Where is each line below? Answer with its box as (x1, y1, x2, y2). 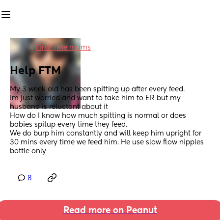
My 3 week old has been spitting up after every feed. (10, 86, 187, 93)
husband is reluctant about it (10, 104, 110, 111)
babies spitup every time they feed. (10, 121, 129, 129)
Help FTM (10, 66, 61, 77)
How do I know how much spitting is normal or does (10, 112, 186, 120)
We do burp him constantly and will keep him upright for (10, 130, 201, 137)
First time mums (36, 44, 91, 51)
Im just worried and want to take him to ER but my (10, 95, 181, 102)
